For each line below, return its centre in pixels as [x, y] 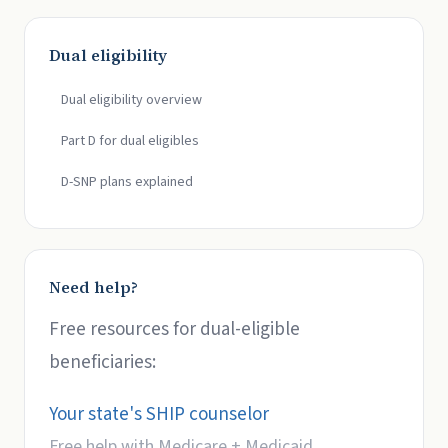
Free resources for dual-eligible [174, 329]
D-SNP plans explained [127, 182]
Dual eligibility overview [131, 100]
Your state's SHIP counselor [159, 414]
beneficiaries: [102, 362]
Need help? [93, 287]
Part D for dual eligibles [130, 141]
